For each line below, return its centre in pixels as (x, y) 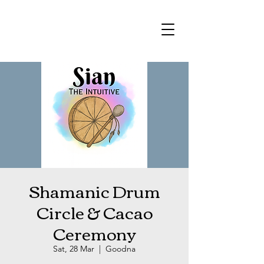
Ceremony (94, 233)
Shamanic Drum (94, 190)
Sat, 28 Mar (74, 249)
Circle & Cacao (94, 212)
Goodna (121, 249)
